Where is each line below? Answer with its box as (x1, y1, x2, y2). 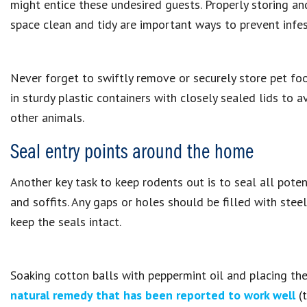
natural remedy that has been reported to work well (10, 287, 295, 303)
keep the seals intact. (10, 214, 121, 230)
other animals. (10, 110, 84, 125)
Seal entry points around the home (10, 142, 254, 164)
